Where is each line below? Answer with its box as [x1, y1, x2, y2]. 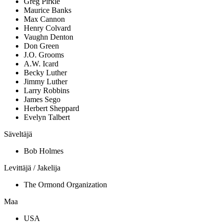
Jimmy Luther [24, 77, 67, 86]
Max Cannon [24, 15, 65, 24]
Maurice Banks [24, 6, 71, 15]
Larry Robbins [24, 86, 69, 95]
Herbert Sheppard [24, 104, 79, 113]
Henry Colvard [24, 24, 71, 33]
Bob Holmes [24, 147, 63, 156]
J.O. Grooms [24, 51, 64, 59]
